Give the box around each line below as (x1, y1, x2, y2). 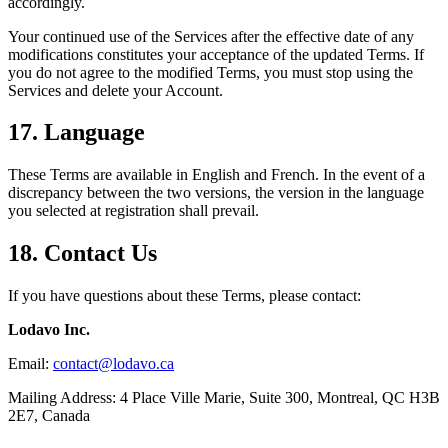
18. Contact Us (8, 240, 157, 267)
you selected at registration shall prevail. (8, 202, 259, 220)
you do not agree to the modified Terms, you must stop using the (8, 63, 413, 81)
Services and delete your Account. (8, 81, 223, 99)
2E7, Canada (8, 407, 90, 425)
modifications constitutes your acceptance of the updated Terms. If (8, 45, 424, 63)
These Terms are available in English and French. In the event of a (8, 166, 425, 184)
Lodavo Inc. (8, 321, 90, 339)
